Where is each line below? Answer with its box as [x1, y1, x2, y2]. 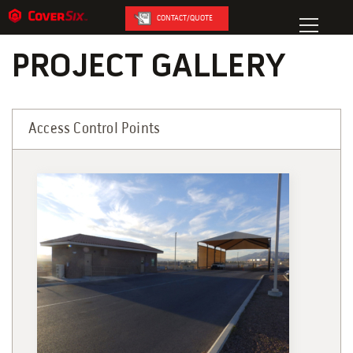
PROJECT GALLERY [12, 52, 286, 84]
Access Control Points [28, 121, 161, 137]
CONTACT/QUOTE [156, 14, 213, 23]
